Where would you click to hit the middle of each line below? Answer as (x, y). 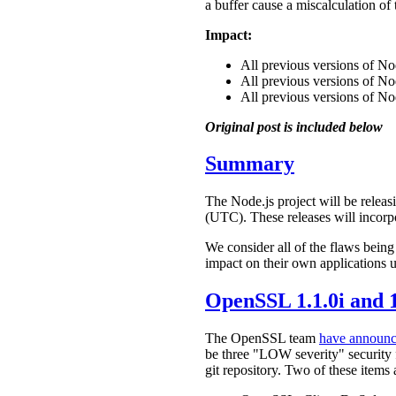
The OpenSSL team (262, 339)
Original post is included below (294, 126)
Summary (250, 164)
